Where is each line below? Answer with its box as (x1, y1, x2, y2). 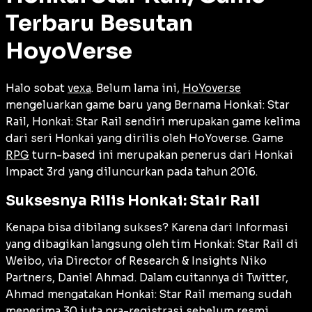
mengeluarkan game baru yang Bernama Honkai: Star (6, 97, 290, 111)
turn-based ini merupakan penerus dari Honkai (29, 148, 293, 162)
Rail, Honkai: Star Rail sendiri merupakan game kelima (6, 114, 300, 128)
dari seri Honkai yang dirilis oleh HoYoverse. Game (6, 131, 283, 145)
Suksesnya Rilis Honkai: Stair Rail (6, 192, 260, 210)
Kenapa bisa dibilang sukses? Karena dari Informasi (6, 221, 288, 235)
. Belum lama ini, (91, 81, 182, 95)
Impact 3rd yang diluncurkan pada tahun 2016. (6, 164, 258, 178)
